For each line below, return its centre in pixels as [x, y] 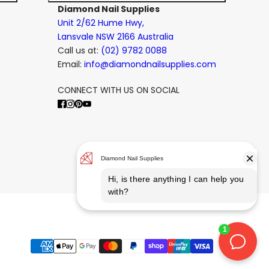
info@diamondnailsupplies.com [150, 64]
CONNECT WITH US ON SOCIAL [119, 90]
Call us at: [79, 50]
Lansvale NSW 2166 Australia [116, 36]
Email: [71, 64]
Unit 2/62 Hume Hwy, [101, 23]
